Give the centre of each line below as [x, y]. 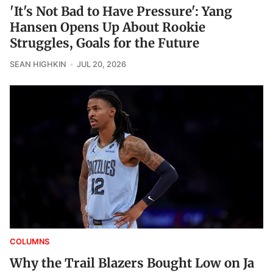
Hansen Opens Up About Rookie [108, 28]
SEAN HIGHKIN [38, 65]
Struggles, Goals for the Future [105, 44]
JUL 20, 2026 [101, 65]
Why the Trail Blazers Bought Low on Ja [132, 263]
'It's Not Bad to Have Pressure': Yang [121, 12]
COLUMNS [30, 241]
